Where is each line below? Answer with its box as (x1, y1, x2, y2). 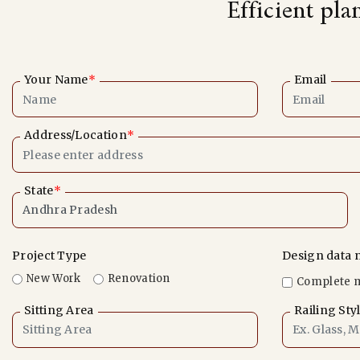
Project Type (12, 248, 87, 263)
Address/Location (24, 128, 127, 142)
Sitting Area (24, 302, 94, 317)
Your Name (24, 72, 88, 87)
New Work (27, 272, 81, 285)
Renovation (107, 272, 170, 285)
